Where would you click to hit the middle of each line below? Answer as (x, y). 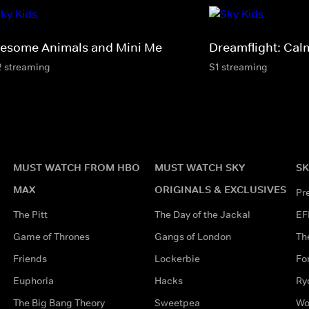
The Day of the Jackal (202, 214)
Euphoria (33, 280)
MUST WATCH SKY (199, 167)
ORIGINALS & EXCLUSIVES (220, 189)
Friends (30, 258)
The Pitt (30, 214)
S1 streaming (238, 67)
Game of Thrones (51, 236)
